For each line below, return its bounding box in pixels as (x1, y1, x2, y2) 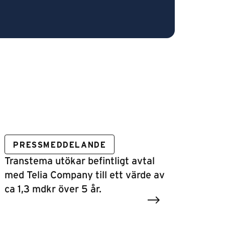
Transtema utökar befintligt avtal (5, 156, 155, 166)
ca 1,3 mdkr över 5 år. (5, 184, 102, 194)
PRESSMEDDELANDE (13, 141, 106, 149)
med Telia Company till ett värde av (5, 170, 165, 180)
